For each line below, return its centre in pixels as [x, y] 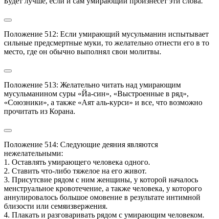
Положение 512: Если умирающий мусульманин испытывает [106, 34]
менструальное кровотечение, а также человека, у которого [103, 188]
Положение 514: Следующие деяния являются [81, 144]
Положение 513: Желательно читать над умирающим [92, 85]
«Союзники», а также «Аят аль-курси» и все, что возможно [103, 102]
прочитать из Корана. [40, 111]
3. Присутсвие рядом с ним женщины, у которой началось [101, 179]
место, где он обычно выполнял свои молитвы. [83, 51]
